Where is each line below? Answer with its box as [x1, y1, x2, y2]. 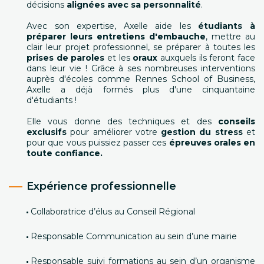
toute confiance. [27, 148, 103, 159]
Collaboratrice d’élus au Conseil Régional [31, 206, 195, 217]
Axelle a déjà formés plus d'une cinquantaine [27, 84, 255, 95]
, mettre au [206, 31, 255, 42]
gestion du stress [161, 127, 243, 137]
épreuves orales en [169, 137, 255, 148]
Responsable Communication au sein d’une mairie [31, 231, 237, 242]
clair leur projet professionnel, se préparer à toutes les [27, 42, 255, 52]
